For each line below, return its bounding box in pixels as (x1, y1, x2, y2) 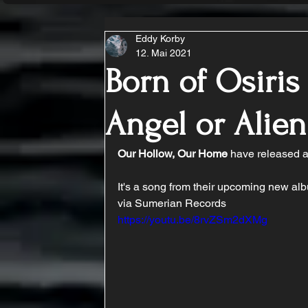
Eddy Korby (135, 33, 185, 44)
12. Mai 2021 (135, 47, 192, 58)
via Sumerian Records (118, 197, 226, 210)
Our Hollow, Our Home (118, 147, 228, 160)
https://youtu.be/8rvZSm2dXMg (118, 213, 267, 226)
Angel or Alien (105, 105, 307, 143)
